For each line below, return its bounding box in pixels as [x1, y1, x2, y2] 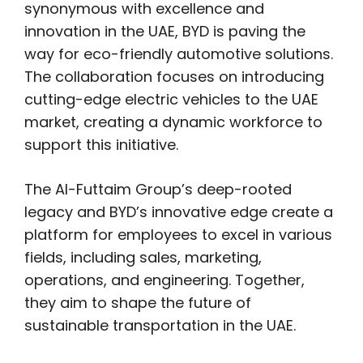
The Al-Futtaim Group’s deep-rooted [24, 179, 292, 200]
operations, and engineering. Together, [24, 270, 305, 291]
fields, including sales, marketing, [24, 247, 262, 268]
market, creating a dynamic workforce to [24, 112, 322, 133]
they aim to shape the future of [24, 293, 251, 314]
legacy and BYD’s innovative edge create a [24, 202, 333, 223]
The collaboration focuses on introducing [24, 66, 324, 88]
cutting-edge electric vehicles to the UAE [24, 89, 318, 110]
